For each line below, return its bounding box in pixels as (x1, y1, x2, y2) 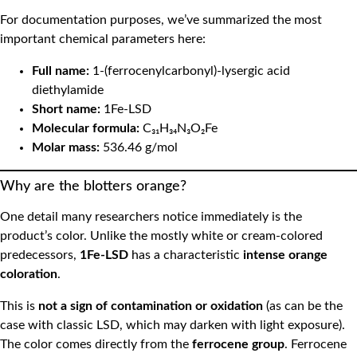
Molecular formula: (32, 121, 139, 135)
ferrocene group (192, 337, 284, 351)
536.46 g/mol (100, 140, 178, 154)
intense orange (243, 248, 328, 261)
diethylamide (32, 83, 104, 96)
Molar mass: (32, 140, 100, 154)
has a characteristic (128, 248, 243, 261)
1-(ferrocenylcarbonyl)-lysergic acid (89, 64, 290, 77)
